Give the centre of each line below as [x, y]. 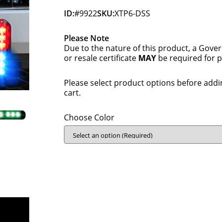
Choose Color [89, 117]
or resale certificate [101, 58]
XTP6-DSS [133, 13]
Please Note [87, 38]
